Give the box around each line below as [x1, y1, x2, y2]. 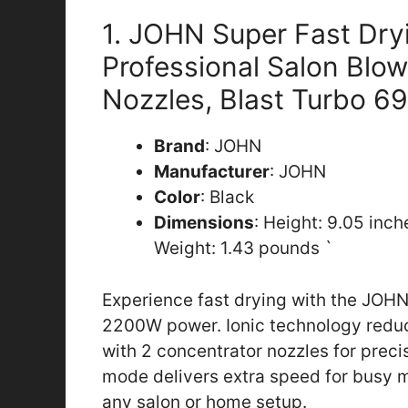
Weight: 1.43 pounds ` [154, 238, 332, 260]
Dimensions [154, 212, 254, 234]
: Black [200, 187, 254, 209]
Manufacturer [154, 161, 270, 183]
